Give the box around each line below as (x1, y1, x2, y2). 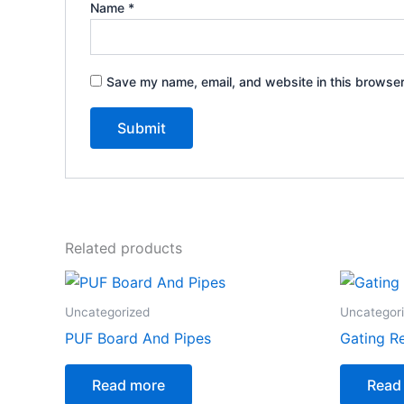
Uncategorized (65, 305, 150, 320)
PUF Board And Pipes (65, 329, 211, 348)
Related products (65, 239, 182, 258)
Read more (92, 376, 165, 395)
